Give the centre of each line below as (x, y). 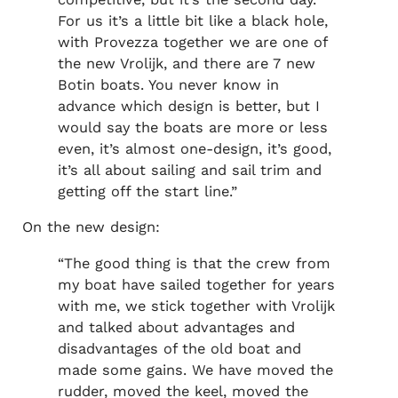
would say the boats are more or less (192, 128)
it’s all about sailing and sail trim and (189, 171)
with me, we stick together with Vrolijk (196, 306)
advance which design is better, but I (188, 107)
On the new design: (91, 227)
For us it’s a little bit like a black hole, (192, 21)
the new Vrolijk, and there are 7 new (186, 64)
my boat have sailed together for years (196, 284)
